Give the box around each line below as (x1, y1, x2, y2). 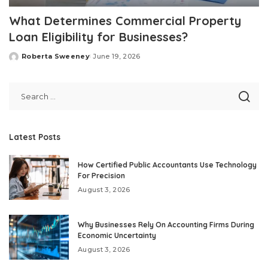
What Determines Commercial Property (9, 13, 241, 29)
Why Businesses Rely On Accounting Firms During (78, 220, 254, 230)
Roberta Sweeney (22, 52, 90, 61)
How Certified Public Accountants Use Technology (78, 160, 257, 170)
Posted (8, 56, 37, 65)
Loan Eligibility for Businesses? (9, 29, 188, 45)
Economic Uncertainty (78, 231, 156, 240)
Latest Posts (9, 132, 60, 142)
